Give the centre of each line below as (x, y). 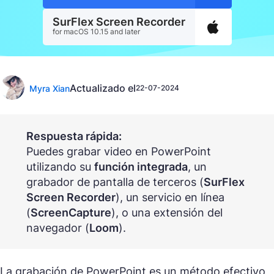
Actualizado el (103, 88)
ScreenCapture (71, 212)
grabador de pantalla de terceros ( (115, 182)
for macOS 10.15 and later (96, 31)
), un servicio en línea (170, 197)
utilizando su (60, 166)
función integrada (141, 166)
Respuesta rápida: (74, 136)
